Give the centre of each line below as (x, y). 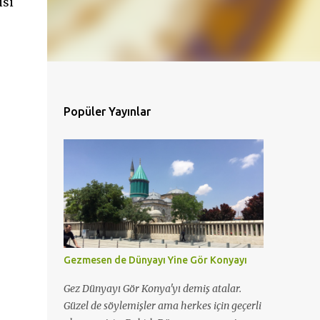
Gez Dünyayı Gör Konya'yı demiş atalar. (152, 289)
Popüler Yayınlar (107, 111)
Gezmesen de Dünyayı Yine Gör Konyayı (155, 260)
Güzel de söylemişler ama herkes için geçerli (162, 306)
